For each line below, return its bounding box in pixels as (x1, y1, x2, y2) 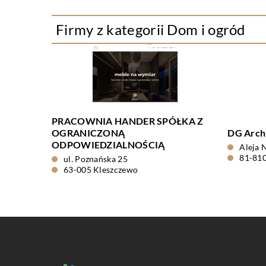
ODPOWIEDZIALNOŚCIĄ (52, 139, 165, 150)
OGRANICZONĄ (52, 127, 125, 138)
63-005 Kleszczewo (64, 164, 138, 175)
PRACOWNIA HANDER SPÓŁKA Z (52, 115, 204, 126)
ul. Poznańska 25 (64, 154, 128, 164)
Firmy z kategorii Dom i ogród (56, 21, 245, 38)
